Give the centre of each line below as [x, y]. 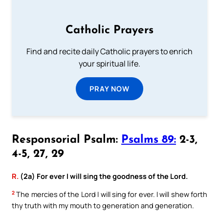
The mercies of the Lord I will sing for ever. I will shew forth [111, 194]
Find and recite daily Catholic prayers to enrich [109, 51]
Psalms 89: [149, 140]
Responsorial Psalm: [66, 140]
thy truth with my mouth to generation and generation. [103, 206]
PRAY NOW [109, 88]
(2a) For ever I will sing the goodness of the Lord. [103, 176]
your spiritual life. [109, 63]
